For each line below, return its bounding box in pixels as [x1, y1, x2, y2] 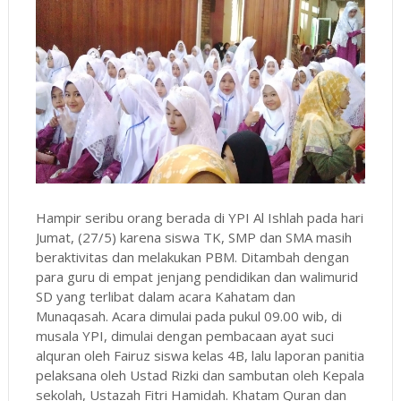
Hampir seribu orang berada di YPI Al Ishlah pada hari [35, 208, 363, 226]
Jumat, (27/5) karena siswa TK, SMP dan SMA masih [35, 227, 352, 246]
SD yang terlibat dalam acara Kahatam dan [35, 286, 295, 305]
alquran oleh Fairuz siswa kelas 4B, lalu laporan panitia [35, 346, 364, 364]
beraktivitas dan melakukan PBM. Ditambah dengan [35, 247, 349, 266]
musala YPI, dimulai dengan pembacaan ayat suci [35, 326, 334, 345]
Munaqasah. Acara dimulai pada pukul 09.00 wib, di [35, 306, 342, 325]
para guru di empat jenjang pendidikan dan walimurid [35, 267, 358, 286]
